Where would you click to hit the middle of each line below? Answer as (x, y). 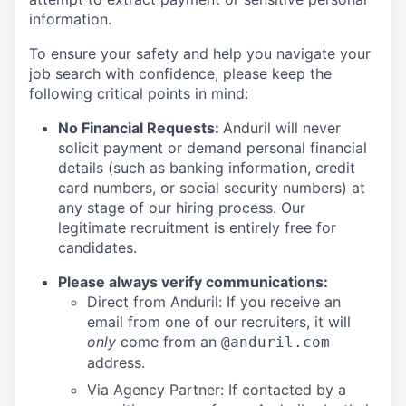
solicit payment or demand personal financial (213, 148)
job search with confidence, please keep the (180, 74)
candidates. (97, 248)
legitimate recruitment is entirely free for (197, 228)
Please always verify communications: (193, 282)
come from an (169, 342)
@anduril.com (275, 343)
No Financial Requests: (140, 128)
